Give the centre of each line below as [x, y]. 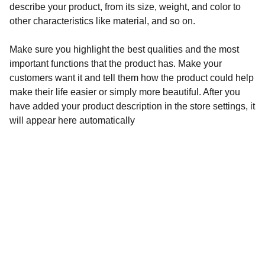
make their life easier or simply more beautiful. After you [125, 92]
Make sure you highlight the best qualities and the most [124, 49]
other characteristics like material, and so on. [102, 21]
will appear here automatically [72, 120]
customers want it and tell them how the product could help [132, 78]
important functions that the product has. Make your [116, 64]
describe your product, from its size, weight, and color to [125, 7]
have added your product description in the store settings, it [132, 106]
